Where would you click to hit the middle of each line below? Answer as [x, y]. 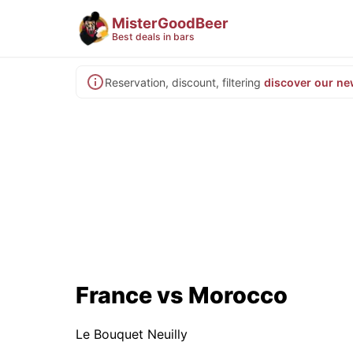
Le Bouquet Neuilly [132, 334]
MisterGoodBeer [170, 22]
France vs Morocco [182, 295]
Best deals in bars [153, 36]
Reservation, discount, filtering [183, 82]
